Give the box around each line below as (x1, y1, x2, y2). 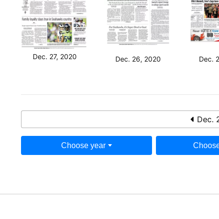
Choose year (61, 141, 106, 150)
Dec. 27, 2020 (32, 52, 77, 61)
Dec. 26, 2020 (115, 54, 161, 63)
